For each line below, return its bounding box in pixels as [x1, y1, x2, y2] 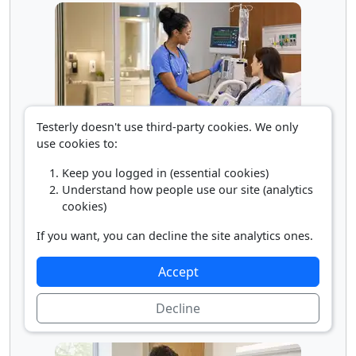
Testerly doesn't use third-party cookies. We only [37, 119, 298, 134]
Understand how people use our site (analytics [62, 182, 313, 197]
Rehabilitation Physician [106, 311, 250, 329]
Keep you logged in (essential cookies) [62, 165, 269, 180]
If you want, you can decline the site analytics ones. [37, 228, 313, 243]
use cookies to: [37, 136, 118, 151]
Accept [157, 263, 199, 281]
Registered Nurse [126, 141, 230, 159]
